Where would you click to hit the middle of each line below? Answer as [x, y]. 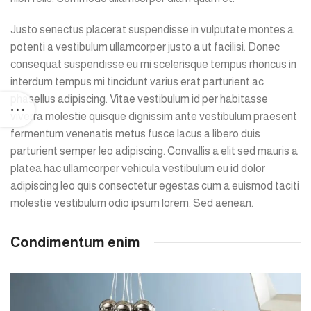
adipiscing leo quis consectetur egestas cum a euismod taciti [155, 186]
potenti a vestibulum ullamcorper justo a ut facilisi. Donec [145, 47]
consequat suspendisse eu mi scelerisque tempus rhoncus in [153, 65]
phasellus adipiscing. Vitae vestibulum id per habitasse [139, 99]
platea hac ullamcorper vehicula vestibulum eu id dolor [138, 169]
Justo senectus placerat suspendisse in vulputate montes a [152, 30]
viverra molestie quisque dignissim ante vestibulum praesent [154, 117]
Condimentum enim [75, 243]
